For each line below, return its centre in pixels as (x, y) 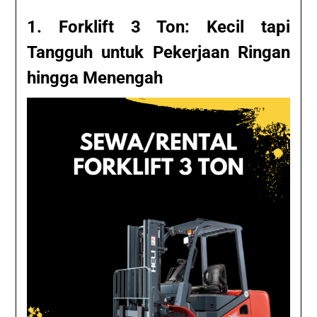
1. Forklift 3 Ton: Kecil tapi (158, 27)
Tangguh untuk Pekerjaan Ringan (158, 52)
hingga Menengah (95, 77)
